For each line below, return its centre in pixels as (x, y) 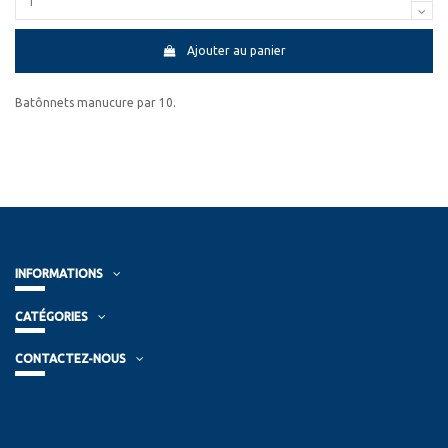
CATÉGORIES (51, 316)
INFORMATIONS (59, 273)
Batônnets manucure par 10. (95, 102)
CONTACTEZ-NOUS (70, 359)
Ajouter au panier (236, 51)
